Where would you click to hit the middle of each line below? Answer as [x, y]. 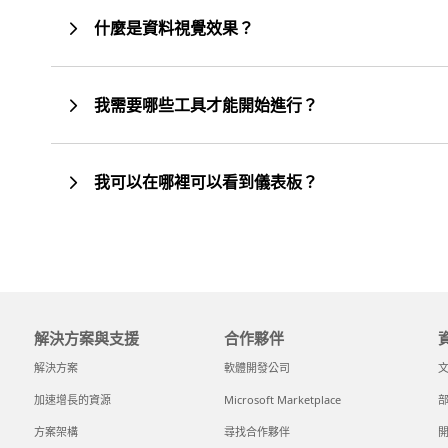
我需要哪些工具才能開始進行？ [205, 105]
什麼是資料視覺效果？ [173, 28]
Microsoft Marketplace [282, 400]
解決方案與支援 [87, 338]
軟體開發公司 [256, 368]
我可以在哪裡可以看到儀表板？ [205, 182]
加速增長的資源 [73, 400]
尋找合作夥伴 [256, 432]
